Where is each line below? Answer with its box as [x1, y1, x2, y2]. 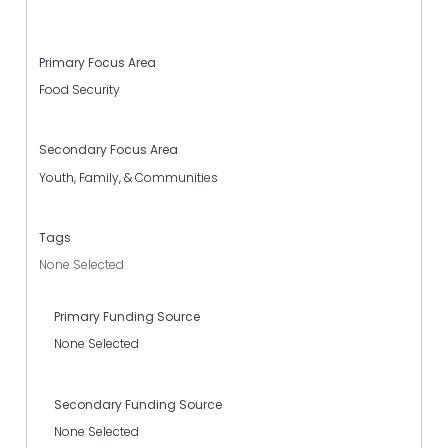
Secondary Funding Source [54, 395, 222, 413]
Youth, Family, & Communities [39, 168, 218, 186]
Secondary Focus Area [39, 141, 178, 159]
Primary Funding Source [54, 308, 200, 326]
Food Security [39, 81, 120, 99]
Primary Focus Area [39, 54, 156, 72]
